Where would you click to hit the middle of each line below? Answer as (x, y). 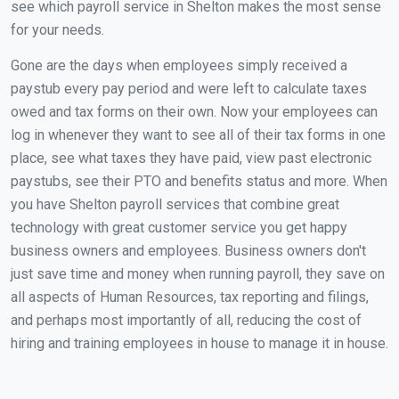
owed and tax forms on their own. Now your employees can (194, 112)
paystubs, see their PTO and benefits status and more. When (199, 181)
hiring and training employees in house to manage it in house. (199, 343)
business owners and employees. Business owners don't (188, 251)
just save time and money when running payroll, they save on (198, 274)
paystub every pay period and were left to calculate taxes (189, 89)
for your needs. (57, 30)
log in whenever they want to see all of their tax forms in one (198, 135)
